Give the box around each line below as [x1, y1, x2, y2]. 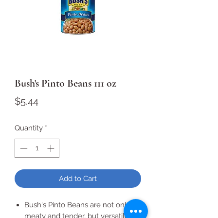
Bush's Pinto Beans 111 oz [15, 77, 116, 90]
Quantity [15, 124, 43, 132]
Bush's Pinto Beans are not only [24, 200, 130, 209]
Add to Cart [59, 174, 97, 183]
